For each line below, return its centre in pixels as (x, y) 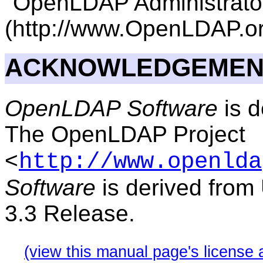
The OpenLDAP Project (125, 134)
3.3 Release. (70, 213)
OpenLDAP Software (111, 108)
